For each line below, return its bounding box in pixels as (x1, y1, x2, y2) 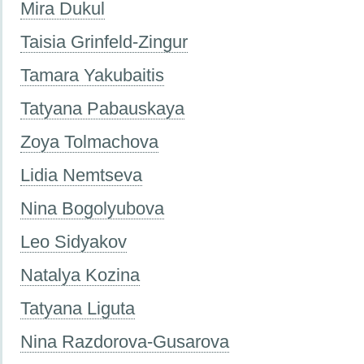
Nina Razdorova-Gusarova (20, 331, 229, 352)
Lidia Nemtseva (20, 164, 142, 185)
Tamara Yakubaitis (20, 64, 164, 85)
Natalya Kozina (20, 264, 140, 285)
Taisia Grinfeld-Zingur (20, 31, 188, 52)
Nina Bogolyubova (20, 197, 164, 219)
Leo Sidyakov (20, 231, 127, 252)
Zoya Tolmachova (20, 131, 158, 152)
